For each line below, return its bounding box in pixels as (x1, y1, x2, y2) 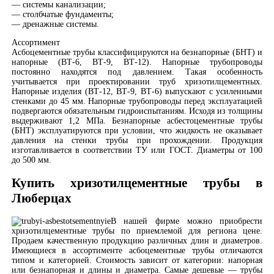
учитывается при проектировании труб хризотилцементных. (11, 76, 263, 86)
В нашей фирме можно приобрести (110, 217, 263, 226)
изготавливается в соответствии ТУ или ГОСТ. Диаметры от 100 (11, 145, 263, 155)
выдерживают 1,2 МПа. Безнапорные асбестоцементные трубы (11, 116, 263, 125)
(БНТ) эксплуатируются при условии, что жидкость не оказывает (11, 125, 263, 135)
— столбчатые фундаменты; (11, 9, 114, 19)
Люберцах (11, 190, 72, 206)
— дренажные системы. (11, 19, 99, 29)
